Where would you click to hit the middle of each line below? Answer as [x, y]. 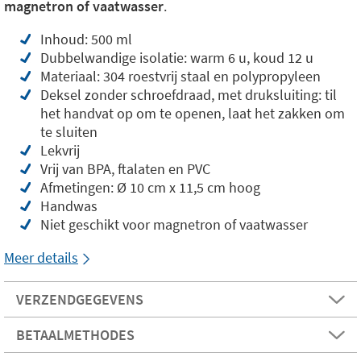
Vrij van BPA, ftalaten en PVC [125, 169]
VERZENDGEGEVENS [80, 299]
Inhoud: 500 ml [86, 39]
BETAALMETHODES [75, 335]
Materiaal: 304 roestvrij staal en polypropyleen [180, 76]
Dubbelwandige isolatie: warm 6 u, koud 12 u [177, 58]
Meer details [41, 257]
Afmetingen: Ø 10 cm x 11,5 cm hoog [150, 187]
